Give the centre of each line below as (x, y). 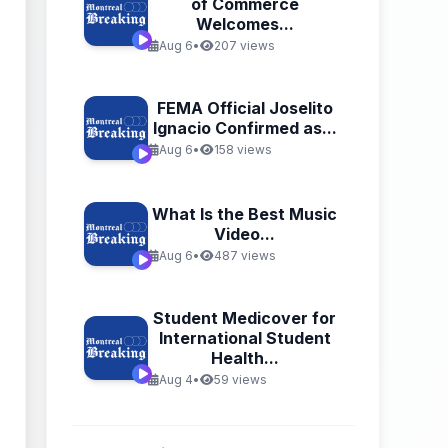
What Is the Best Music (245, 214)
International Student (244, 338)
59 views (240, 379)
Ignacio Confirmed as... (244, 128)
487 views (244, 255)
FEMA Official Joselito (244, 108)
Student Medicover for (245, 318)
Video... (245, 234)
